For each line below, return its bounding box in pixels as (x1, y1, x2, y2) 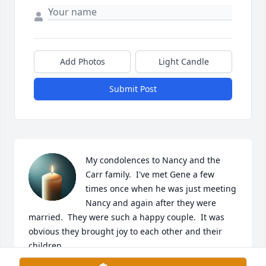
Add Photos (59, 56, 105, 68)
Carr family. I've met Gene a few (85, 169, 214, 180)
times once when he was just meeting (85, 183, 236, 195)
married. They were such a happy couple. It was (28, 211, 224, 223)
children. (28, 240, 64, 252)
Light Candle (159, 56, 209, 68)
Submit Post (109, 83, 157, 95)
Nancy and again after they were (85, 197, 216, 209)
